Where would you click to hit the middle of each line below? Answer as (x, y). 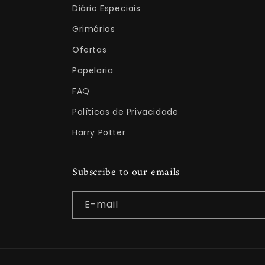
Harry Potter (99, 132)
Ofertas (90, 50)
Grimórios (94, 29)
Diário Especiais (106, 8)
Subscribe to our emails (126, 172)
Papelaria (93, 70)
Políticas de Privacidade (125, 112)
